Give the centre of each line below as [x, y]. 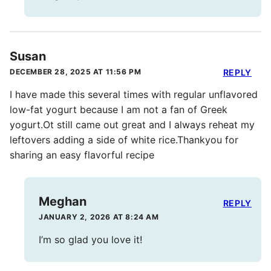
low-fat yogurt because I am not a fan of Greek [119, 110]
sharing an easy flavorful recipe [82, 155]
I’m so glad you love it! [90, 240]
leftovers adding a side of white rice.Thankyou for [124, 140]
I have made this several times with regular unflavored [134, 95]
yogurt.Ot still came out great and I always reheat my [132, 125]
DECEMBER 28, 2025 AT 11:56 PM [76, 72]
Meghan [63, 202]
